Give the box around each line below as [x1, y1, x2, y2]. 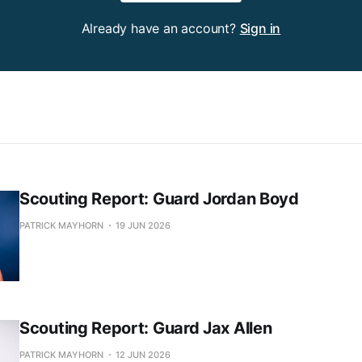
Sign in [239, 19, 281, 36]
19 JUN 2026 [116, 219, 170, 231]
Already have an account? [81, 19, 240, 36]
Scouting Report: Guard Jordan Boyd [19, 188, 299, 208]
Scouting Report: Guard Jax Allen [19, 318, 272, 338]
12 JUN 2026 [116, 348, 170, 360]
